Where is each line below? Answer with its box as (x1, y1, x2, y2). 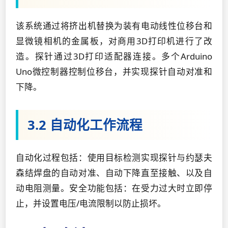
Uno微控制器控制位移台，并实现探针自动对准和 (16, 66, 212, 77)
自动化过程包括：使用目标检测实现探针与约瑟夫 (16, 152, 212, 163)
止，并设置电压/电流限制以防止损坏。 (16, 197, 166, 209)
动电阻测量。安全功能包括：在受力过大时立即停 (16, 182, 212, 194)
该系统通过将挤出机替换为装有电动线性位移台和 (16, 20, 212, 32)
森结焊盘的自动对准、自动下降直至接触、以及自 (16, 167, 212, 179)
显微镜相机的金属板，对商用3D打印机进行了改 (16, 35, 212, 47)
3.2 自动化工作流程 (27, 116, 142, 134)
